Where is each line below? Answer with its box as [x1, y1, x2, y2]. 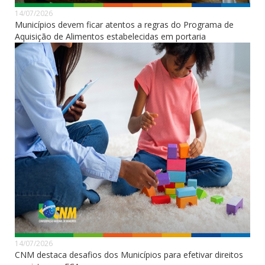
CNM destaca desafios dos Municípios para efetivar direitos [15, 248, 243, 260]
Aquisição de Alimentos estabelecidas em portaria [15, 30, 206, 42]
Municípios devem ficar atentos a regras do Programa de [15, 18, 234, 30]
